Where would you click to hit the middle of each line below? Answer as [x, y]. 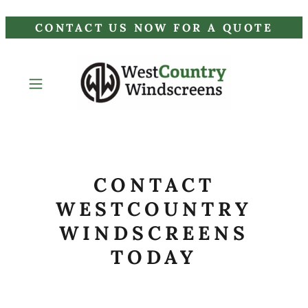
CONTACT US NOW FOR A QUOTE [154, 27]
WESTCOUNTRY [154, 209]
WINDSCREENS [154, 233]
